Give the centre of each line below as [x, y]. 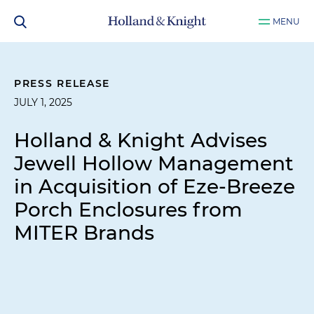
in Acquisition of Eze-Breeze [155, 186]
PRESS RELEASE [62, 83]
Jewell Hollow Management [154, 163]
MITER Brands [84, 233]
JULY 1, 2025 [43, 102]
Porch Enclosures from [128, 210]
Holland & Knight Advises [141, 140]
